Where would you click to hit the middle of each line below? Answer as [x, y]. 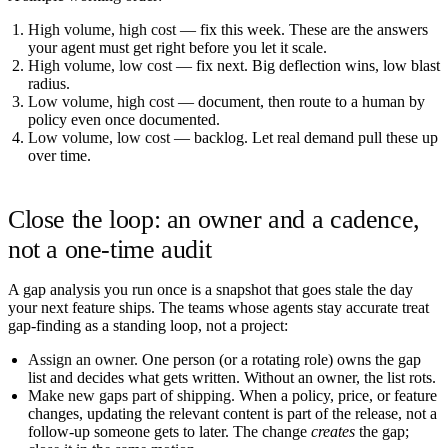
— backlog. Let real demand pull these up [304, 137]
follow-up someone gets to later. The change [169, 431]
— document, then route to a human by [299, 101]
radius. [49, 83]
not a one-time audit [110, 249]
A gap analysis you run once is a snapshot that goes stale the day [210, 289]
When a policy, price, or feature [336, 395]
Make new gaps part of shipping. [131, 395]
